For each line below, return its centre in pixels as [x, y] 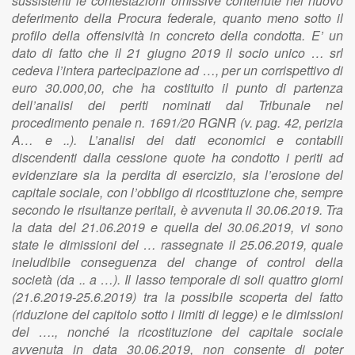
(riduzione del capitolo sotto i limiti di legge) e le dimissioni [177, 314]
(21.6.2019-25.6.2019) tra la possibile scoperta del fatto [177, 297]
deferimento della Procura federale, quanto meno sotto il [177, 18]
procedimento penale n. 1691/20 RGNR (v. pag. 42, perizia [177, 122]
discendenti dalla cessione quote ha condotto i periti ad [177, 157]
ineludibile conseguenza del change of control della [177, 262]
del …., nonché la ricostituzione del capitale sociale [177, 332]
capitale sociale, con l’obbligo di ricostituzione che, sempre [177, 192]
